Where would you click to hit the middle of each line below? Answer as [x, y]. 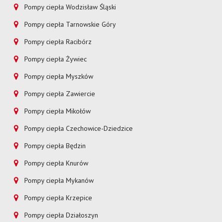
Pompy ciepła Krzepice [58, 198]
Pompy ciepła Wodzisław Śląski [70, 7]
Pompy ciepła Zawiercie [60, 94]
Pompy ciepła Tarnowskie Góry [70, 25]
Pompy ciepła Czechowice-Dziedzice [79, 129]
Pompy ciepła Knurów [56, 163]
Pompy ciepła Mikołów [58, 111]
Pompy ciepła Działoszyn [61, 215]
